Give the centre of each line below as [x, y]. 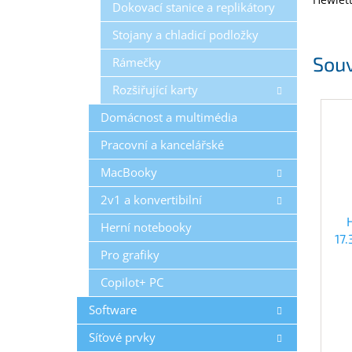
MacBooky [129, 172]
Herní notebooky [146, 227]
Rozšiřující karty [155, 90]
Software [113, 310]
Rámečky [137, 62]
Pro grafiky [130, 255]
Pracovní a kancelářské [162, 145]
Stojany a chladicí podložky [185, 35]
